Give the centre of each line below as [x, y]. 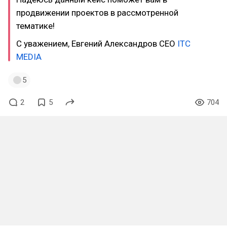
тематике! [35, 26]
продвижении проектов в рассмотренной [97, 13]
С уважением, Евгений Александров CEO [97, 43]
